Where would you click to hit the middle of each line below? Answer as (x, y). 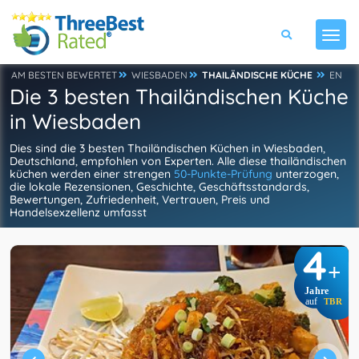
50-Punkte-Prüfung (223, 174)
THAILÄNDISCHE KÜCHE (257, 75)
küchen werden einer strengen (92, 174)
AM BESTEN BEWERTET (64, 75)
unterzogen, (306, 174)
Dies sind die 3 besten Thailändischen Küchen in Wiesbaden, (167, 148)
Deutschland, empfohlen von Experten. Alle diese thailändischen (178, 161)
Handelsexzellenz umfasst (78, 212)
